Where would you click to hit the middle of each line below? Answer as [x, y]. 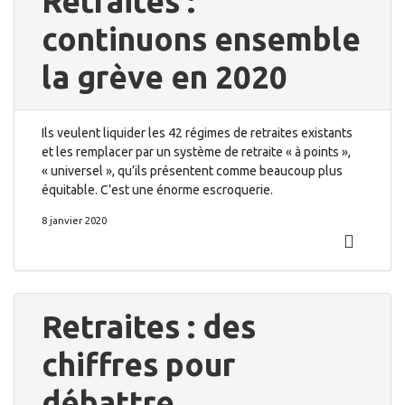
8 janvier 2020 [74, 221]
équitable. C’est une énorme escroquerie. [157, 190]
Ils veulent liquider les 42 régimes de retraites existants [197, 133]
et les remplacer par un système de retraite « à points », [196, 152]
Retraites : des [149, 326]
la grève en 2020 [165, 77]
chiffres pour [138, 364]
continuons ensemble [201, 39]
